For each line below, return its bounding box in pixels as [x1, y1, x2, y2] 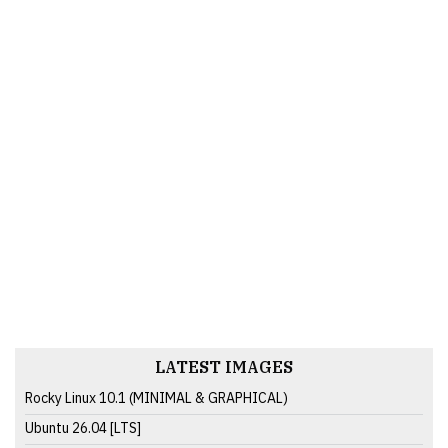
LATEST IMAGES [155, 356, 293, 377]
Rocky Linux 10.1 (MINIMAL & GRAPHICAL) [25, 388, 288, 407]
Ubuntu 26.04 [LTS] [25, 418, 141, 437]
